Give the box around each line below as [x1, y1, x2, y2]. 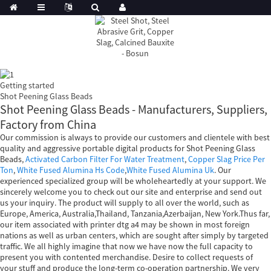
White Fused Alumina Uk [126, 164, 214, 175]
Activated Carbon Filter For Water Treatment [25, 153, 184, 165]
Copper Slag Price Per [188, 153, 265, 165]
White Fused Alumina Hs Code [17, 164, 125, 175]
